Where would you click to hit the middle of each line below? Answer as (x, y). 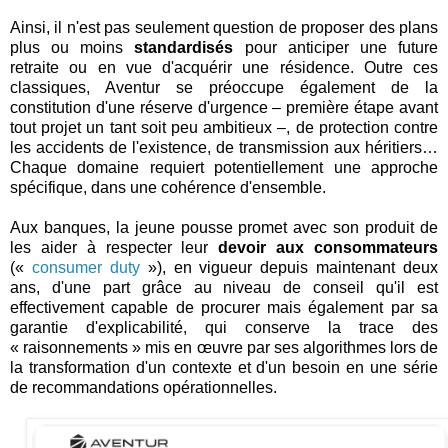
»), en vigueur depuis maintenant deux (288, 267)
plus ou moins (72, 47)
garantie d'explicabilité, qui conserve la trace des (224, 327)
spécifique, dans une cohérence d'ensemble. (168, 187)
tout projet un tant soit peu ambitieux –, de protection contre (224, 127)
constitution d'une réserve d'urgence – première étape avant (224, 107)
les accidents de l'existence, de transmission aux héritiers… (224, 147)
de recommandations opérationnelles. (143, 387)
